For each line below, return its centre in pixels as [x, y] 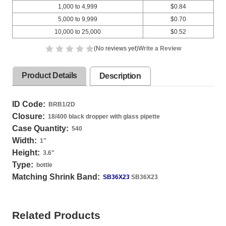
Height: [26, 153]
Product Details [49, 75]
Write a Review [159, 48]
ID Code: [29, 104]
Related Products [56, 215]
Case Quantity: [40, 128]
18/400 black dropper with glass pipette [104, 117]
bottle [44, 165]
